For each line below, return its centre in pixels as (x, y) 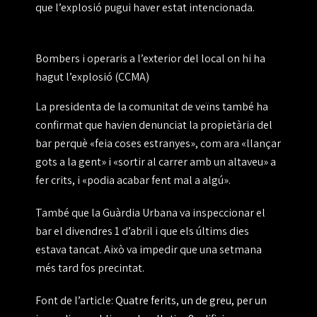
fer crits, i (59, 180)
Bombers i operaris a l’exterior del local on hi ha (150, 59)
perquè (72, 144)
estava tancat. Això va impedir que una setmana (149, 250)
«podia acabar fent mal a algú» (155, 180)
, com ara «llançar (238, 144)
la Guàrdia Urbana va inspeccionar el (178, 213)
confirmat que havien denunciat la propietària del (154, 125)
